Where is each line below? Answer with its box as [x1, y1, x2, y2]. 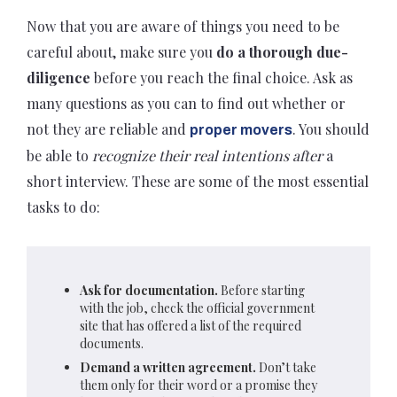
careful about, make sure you [27, 42, 213, 61]
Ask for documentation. [80, 281, 218, 299]
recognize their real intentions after [92, 145, 323, 165]
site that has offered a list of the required [80, 316, 301, 334]
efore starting [229, 281, 305, 299]
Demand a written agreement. [80, 358, 259, 376]
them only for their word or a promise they [80, 376, 317, 393]
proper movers [190, 121, 292, 137]
